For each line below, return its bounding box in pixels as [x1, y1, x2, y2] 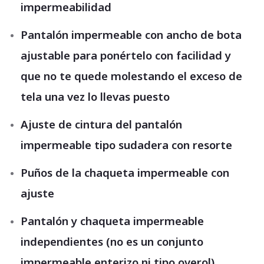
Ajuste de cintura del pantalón [21, 117, 182, 131]
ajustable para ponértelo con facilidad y [21, 48, 231, 62]
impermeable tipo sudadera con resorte [21, 137, 232, 152]
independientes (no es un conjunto [21, 234, 203, 249]
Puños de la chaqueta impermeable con [21, 165, 229, 180]
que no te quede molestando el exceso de [21, 68, 242, 83]
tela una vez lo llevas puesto [21, 89, 170, 104]
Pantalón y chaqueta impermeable [21, 213, 204, 228]
